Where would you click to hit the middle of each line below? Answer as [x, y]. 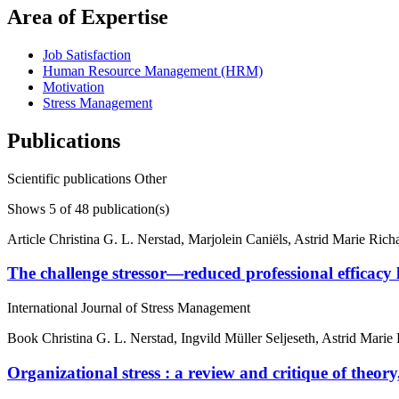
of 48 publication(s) [113, 208]
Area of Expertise [88, 16]
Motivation [73, 86]
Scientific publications [71, 178]
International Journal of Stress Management [129, 308]
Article [28, 239]
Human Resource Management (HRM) [153, 70]
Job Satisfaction [87, 54]
